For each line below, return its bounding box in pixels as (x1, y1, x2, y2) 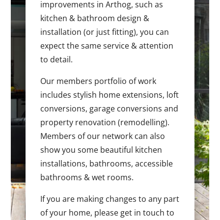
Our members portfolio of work (40, 76, 157, 87)
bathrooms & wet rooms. (40, 172, 134, 183)
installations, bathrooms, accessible (40, 158, 173, 169)
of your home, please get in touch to (40, 207, 175, 219)
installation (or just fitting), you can (40, 27, 169, 38)
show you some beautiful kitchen (40, 144, 163, 156)
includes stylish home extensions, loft (40, 89, 179, 101)
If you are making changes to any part (40, 193, 180, 205)
